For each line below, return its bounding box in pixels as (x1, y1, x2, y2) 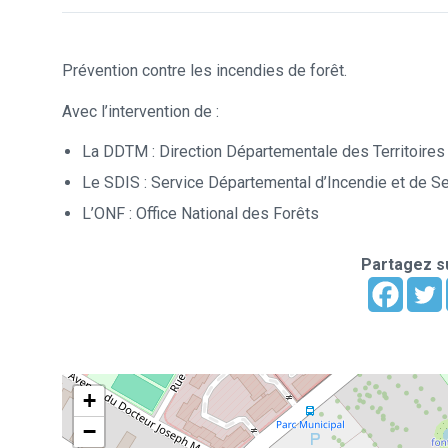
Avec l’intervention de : (62, 102, 219, 121)
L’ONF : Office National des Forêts (82, 204, 319, 223)
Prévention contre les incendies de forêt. (62, 61, 347, 80)
